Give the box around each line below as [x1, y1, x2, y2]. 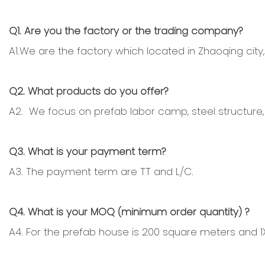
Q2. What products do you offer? [9, 83, 169, 98]
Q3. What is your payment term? [9, 144, 166, 159]
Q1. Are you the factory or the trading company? [9, 23, 243, 38]
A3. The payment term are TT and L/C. [9, 164, 193, 179]
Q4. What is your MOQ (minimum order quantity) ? [9, 204, 250, 219]
